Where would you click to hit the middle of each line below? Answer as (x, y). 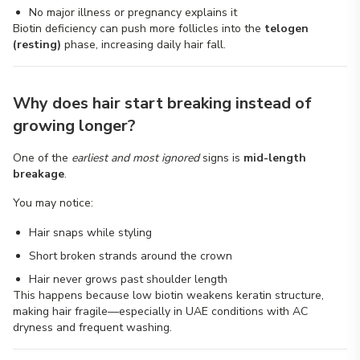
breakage (39, 174)
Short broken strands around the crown (131, 256)
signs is (221, 158)
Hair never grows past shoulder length (128, 279)
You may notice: (53, 203)
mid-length (275, 158)
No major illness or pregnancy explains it (133, 12)
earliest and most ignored (135, 158)
